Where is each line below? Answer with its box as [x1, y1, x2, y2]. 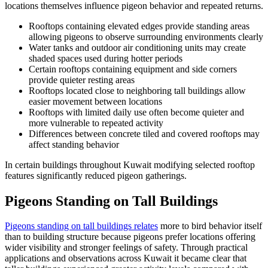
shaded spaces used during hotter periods [29, 53, 182, 63]
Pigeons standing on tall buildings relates [5, 221, 158, 232]
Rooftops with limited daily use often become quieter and [29, 106, 244, 117]
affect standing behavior [29, 139, 119, 150]
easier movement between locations [29, 96, 162, 106]
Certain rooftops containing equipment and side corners [29, 63, 237, 74]
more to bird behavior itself [158, 221, 262, 232]
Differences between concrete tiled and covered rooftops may [29, 128, 260, 139]
